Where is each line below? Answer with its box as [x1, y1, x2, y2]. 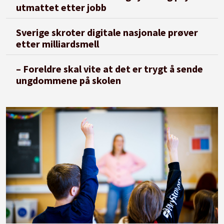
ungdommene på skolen [16, 74, 121, 87]
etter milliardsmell [16, 37, 99, 50]
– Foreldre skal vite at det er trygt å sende [16, 62, 203, 75]
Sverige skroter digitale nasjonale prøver [16, 26, 198, 39]
